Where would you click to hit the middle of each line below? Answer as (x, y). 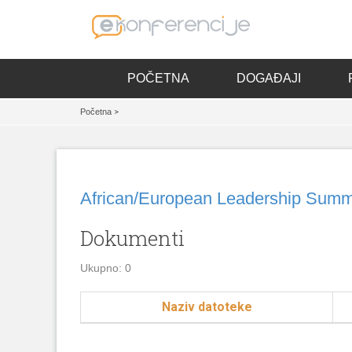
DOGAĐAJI (268, 78)
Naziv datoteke (207, 307)
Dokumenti (133, 238)
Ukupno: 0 (106, 268)
